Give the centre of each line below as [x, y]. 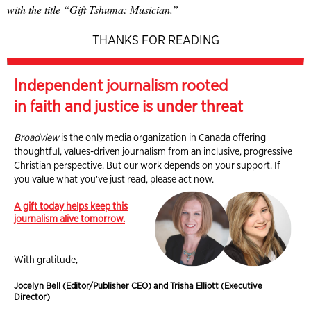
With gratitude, [46, 259]
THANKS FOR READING [155, 40]
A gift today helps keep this [71, 205]
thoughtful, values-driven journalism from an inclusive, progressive [153, 151]
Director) [32, 296]
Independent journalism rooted [121, 85]
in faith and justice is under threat [128, 106]
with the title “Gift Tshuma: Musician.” [93, 10]
